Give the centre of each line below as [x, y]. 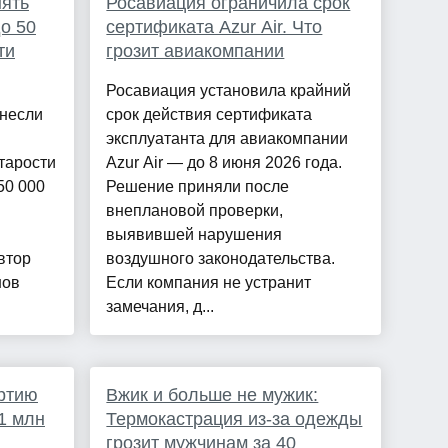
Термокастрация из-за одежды [234, 419]
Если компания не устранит [209, 283]
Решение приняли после [198, 187]
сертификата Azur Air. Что [214, 27]
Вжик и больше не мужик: [212, 395]
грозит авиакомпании [195, 51]
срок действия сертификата [209, 115]
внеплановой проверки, [195, 211]
